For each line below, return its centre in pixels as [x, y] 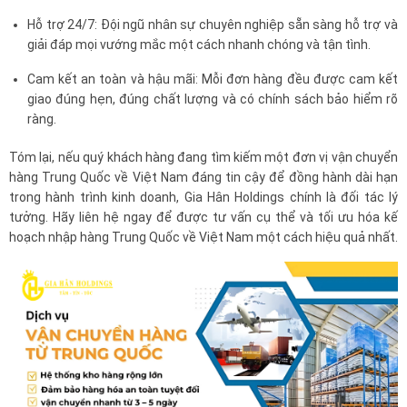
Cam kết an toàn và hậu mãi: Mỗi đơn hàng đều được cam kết [213, 79]
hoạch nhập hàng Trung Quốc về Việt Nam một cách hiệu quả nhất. [203, 238]
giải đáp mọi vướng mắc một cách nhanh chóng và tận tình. [199, 45]
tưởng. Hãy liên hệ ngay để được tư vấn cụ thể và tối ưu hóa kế [203, 218]
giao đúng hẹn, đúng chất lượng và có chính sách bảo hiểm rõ [213, 99]
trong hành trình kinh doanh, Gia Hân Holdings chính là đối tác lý [203, 198]
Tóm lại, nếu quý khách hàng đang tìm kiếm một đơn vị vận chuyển [203, 158]
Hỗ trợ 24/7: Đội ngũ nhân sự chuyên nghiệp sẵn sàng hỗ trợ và [213, 25]
